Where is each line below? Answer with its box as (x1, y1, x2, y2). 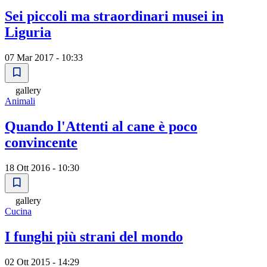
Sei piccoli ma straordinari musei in (5, 8, 223, 24)
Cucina (5, 206, 32, 216)
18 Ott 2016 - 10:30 (5, 163, 79, 173)
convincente (5, 135, 77, 151)
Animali (5, 96, 35, 107)
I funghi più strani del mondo (5, 228, 183, 244)
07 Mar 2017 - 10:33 (5, 52, 83, 63)
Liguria (5, 24, 51, 41)
